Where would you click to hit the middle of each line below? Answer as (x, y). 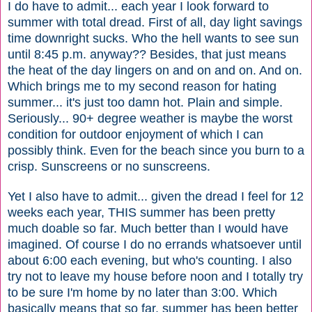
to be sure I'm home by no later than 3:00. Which (142, 292)
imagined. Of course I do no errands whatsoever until (155, 244)
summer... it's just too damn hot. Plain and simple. (145, 102)
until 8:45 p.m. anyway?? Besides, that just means (147, 54)
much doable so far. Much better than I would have (148, 228)
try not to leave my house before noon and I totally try (155, 276)
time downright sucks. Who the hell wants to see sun (153, 38)
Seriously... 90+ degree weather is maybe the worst (150, 118)
